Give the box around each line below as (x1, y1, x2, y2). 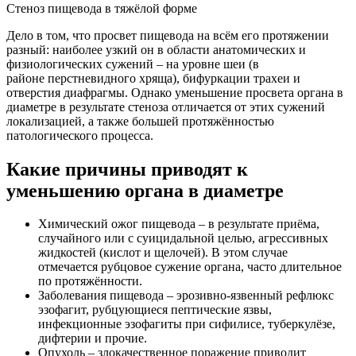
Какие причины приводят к (6, 158, 248, 180)
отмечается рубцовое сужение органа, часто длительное (38, 260, 342, 274)
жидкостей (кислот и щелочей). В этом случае (38, 246, 288, 260)
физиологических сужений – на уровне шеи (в (6, 56, 259, 71)
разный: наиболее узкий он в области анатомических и (6, 42, 306, 56)
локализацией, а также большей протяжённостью (6, 114, 274, 128)
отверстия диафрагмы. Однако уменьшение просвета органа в (6, 85, 343, 99)
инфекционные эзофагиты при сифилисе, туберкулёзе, (38, 317, 335, 331)
